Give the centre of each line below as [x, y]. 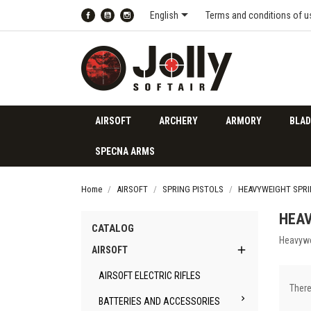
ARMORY [244, 121]
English [164, 15]
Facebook [115, 24]
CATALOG [113, 228]
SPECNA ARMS [125, 151]
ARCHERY [178, 121]
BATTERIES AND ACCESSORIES [159, 301]
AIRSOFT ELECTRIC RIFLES [150, 276]
